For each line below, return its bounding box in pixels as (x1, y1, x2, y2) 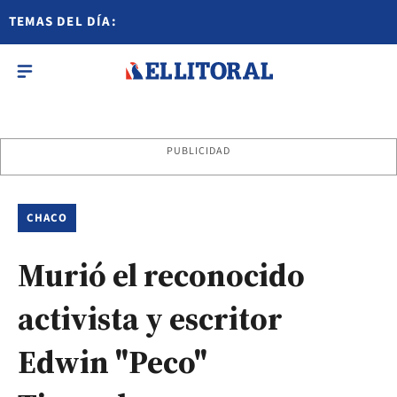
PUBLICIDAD (166, 144, 231, 159)
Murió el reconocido (18, 253, 305, 297)
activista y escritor (18, 297, 283, 340)
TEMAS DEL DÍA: (9, 12, 117, 31)
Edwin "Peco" (18, 340, 207, 384)
